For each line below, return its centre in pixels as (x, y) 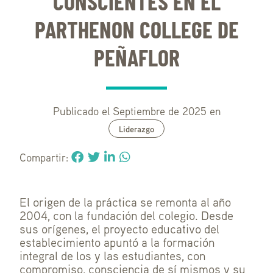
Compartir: (45, 157)
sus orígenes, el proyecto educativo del (119, 229)
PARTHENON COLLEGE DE (136, 29)
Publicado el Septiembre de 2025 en (136, 111)
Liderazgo (136, 129)
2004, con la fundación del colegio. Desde (126, 215)
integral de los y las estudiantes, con (112, 255)
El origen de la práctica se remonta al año (125, 202)
